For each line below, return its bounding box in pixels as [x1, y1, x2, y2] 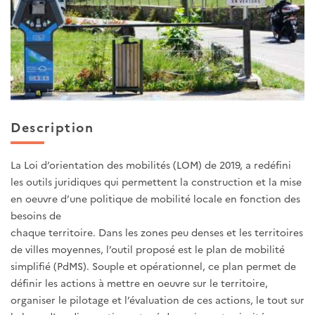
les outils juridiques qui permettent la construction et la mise [11, 174, 302, 189]
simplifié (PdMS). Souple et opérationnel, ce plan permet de [11, 259, 296, 274]
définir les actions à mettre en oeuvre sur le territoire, [11, 276, 268, 290]
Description [11, 117, 94, 136]
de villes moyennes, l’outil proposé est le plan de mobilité [11, 242, 285, 257]
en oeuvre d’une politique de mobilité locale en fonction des [11, 191, 300, 206]
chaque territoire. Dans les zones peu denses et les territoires [11, 225, 303, 240]
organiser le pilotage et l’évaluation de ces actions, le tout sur [11, 292, 304, 307]
